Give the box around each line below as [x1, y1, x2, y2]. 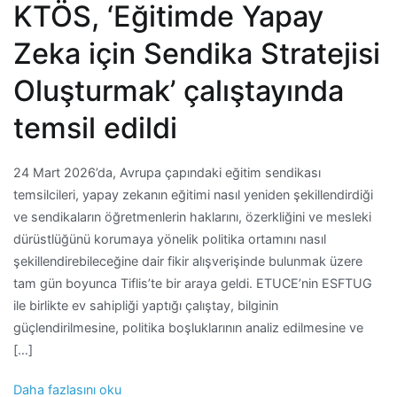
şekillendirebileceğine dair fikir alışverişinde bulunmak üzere [13, 253, 362, 269]
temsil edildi [13, 110, 177, 145]
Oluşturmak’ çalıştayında [13, 73, 344, 108]
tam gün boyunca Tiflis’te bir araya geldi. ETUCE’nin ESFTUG [13, 275, 372, 291]
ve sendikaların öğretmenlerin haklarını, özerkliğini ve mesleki [13, 208, 371, 224]
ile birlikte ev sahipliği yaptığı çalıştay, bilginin [13, 297, 278, 313]
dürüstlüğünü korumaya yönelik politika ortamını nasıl [13, 230, 326, 246]
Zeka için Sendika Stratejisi [13, 35, 380, 71]
